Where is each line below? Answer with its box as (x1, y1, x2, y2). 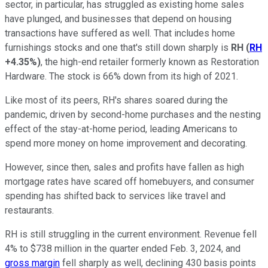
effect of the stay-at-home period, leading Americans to (5, 123, 237, 135)
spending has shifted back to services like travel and (5, 190, 226, 202)
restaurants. (5, 204, 54, 216)
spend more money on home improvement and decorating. (5, 137, 247, 149)
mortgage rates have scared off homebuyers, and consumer (5, 175, 254, 187)
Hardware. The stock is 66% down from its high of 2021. (5, 70, 238, 82)
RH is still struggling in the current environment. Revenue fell (5, 228, 257, 240)
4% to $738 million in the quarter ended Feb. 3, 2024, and (5, 242, 240, 254)
